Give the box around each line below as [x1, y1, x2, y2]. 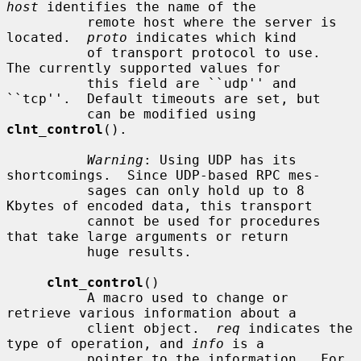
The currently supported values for [6, 60, 280, 76]
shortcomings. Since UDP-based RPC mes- [6, 167, 321, 183]
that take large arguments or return [6, 228, 288, 244]
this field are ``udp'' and [6, 75, 87, 91]
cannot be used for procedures [6, 213, 87, 229]
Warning [87, 151, 143, 168]
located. [6, 29, 87, 45]
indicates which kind [127, 29, 297, 45]
